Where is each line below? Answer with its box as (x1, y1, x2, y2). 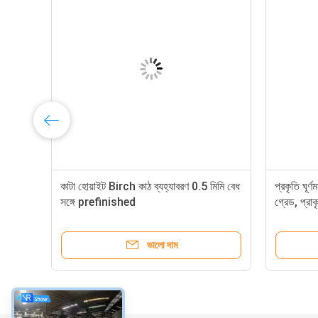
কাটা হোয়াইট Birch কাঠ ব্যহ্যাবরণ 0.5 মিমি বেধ (60, 180, 240, 193)
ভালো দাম (146, 239, 177, 251)
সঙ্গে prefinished (60, 195, 136, 209)
